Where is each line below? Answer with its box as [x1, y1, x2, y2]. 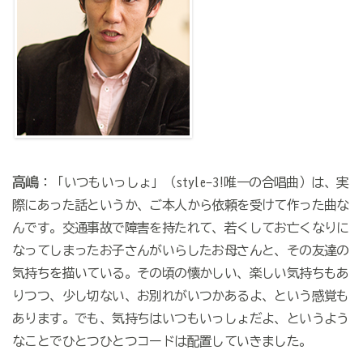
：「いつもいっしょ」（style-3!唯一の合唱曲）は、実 [38, 176, 349, 190]
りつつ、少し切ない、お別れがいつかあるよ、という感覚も [11, 289, 349, 303]
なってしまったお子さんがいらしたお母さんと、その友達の [11, 244, 349, 258]
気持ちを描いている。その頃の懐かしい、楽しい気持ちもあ [11, 267, 349, 280]
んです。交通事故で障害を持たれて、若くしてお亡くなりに [11, 221, 349, 235]
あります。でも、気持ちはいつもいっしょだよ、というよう [11, 312, 349, 326]
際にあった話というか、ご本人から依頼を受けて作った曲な [11, 199, 349, 212]
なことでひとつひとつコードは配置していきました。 [11, 335, 312, 348]
